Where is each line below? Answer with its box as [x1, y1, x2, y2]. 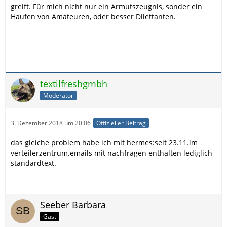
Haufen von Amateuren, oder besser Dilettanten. [11, 12, 176, 21]
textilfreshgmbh [40, 78, 107, 90]
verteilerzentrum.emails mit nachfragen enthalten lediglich [11, 148, 212, 158]
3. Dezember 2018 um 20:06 [11, 119, 91, 128]
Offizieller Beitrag [96, 119, 146, 128]
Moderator [43, 91, 73, 100]
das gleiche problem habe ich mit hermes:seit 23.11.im [11, 138, 198, 148]
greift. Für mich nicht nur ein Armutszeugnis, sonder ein [11, 2, 202, 11]
